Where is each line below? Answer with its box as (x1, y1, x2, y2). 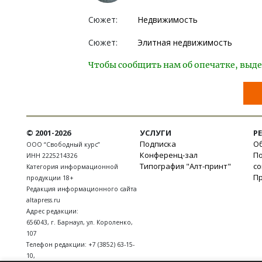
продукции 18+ (26, 173, 74, 182)
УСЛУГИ (140, 127, 171, 138)
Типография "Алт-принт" (140, 160, 231, 171)
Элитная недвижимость (137, 36, 232, 48)
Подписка (140, 138, 176, 149)
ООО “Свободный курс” (26, 140, 100, 149)
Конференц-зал (140, 149, 198, 160)
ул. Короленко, (87, 218, 133, 226)
